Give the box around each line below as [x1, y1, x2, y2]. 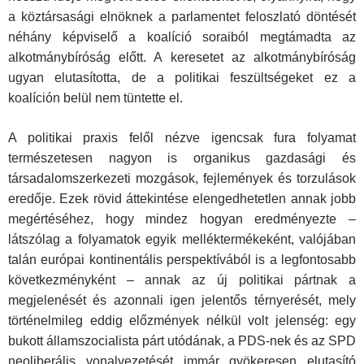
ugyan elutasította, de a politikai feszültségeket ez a [8, 71, 356, 85]
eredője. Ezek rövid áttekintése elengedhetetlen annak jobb [8, 192, 356, 206]
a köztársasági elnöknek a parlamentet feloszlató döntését [8, 10, 356, 24]
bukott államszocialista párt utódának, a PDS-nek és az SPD [8, 334, 356, 349]
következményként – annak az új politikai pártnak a [8, 273, 356, 288]
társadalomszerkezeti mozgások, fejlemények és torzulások [8, 171, 356, 186]
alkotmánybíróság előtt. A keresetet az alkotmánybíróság [8, 50, 356, 65]
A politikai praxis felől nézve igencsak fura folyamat [8, 131, 356, 145]
